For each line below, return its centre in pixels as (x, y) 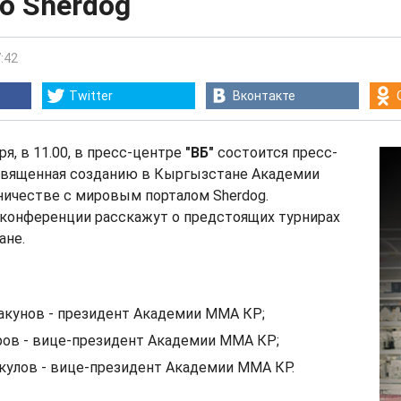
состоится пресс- (277, 153)
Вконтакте (264, 96)
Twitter (91, 96)
